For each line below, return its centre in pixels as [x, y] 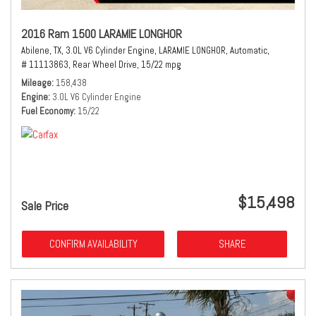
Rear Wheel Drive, [106, 65]
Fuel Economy [47, 111]
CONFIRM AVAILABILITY [93, 244]
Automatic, [250, 50]
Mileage [36, 83]
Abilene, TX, [42, 50]
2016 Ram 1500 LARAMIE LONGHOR [102, 34]
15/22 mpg [161, 65]
